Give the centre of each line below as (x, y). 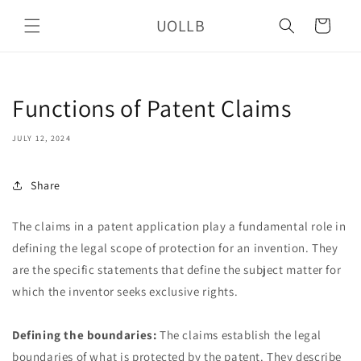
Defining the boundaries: (85, 335)
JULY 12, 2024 (41, 138)
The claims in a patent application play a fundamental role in (179, 226)
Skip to (44, 10)
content (46, 25)
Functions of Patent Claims (152, 108)
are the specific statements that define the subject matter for (177, 270)
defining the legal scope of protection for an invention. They (175, 248)
